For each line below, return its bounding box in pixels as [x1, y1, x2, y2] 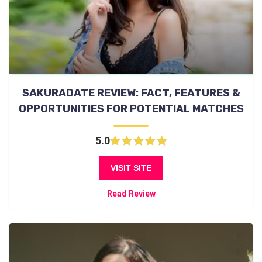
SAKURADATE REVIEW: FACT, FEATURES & [22, 87, 240, 100]
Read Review [106, 189, 156, 199]
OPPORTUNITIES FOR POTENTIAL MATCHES [18, 102, 244, 116]
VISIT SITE [111, 163, 151, 173]
